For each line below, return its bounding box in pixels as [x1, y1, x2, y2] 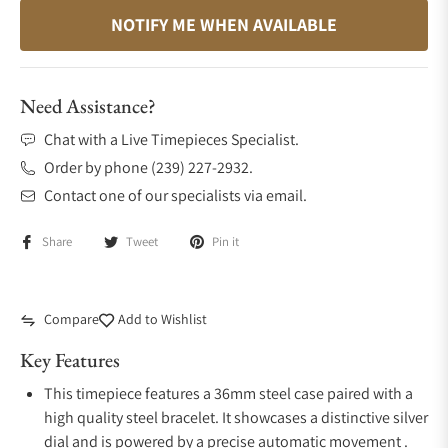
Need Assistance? [20, 93, 156, 119]
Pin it [212, 233, 239, 250]
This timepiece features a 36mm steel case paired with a [44, 383, 413, 404]
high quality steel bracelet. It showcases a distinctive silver [44, 407, 428, 428]
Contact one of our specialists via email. [44, 185, 307, 206]
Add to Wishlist [115, 310, 207, 328]
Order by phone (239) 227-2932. [44, 157, 253, 178]
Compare [44, 310, 99, 328]
